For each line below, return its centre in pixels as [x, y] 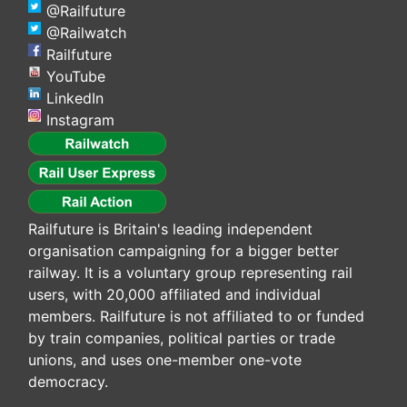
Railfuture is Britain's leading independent [170, 229]
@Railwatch [86, 33]
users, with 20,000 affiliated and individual [174, 295]
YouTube [76, 77]
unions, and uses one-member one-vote [165, 360]
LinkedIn [75, 99]
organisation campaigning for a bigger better [184, 251]
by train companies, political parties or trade [182, 338]
